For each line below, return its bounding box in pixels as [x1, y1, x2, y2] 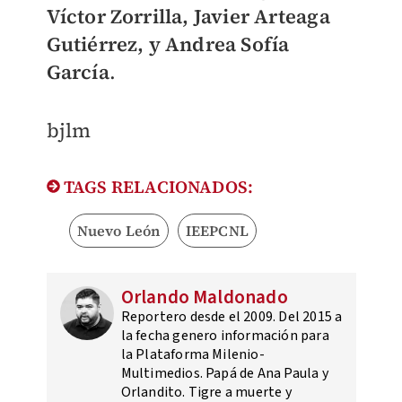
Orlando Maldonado [120, 284, 288, 311]
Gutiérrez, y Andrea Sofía [46, 31, 290, 58]
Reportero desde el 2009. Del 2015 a [120, 307, 343, 328]
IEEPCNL [185, 221, 249, 241]
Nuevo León [76, 221, 161, 241]
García [46, 58, 109, 86]
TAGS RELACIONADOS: [59, 175, 254, 199]
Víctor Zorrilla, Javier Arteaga [46, 3, 330, 31]
